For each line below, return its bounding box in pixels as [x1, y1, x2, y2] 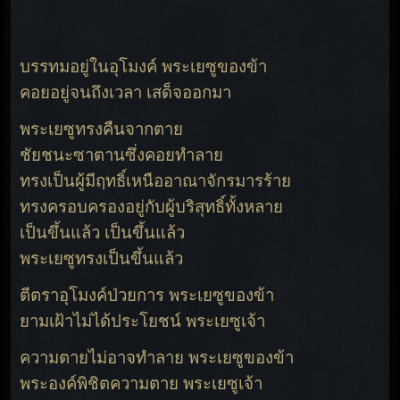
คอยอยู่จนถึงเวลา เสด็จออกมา [20, 83, 232, 103]
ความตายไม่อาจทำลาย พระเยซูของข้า [20, 348, 295, 368]
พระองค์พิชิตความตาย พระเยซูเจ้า [20, 374, 263, 394]
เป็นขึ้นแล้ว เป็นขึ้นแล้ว [20, 223, 186, 243]
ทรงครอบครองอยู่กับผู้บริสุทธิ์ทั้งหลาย [20, 197, 284, 217]
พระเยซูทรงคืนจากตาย [20, 120, 184, 139]
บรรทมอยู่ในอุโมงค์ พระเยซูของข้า [20, 57, 268, 77]
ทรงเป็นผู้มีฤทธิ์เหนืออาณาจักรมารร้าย [20, 171, 292, 191]
